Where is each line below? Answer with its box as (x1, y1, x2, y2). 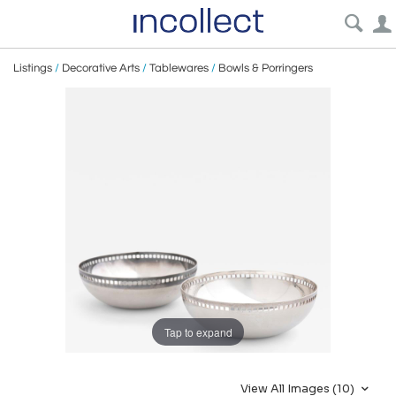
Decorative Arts (62, 62, 140, 74)
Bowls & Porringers (218, 62, 313, 74)
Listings (13, 62, 52, 74)
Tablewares (149, 62, 209, 74)
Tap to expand (164, 324, 232, 339)
